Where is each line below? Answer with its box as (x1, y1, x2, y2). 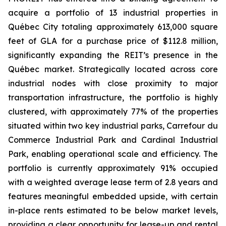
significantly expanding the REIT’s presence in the (8, 50, 218, 60)
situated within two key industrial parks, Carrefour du (8, 121, 218, 131)
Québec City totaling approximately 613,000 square (8, 22, 218, 32)
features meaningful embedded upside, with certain (8, 191, 218, 201)
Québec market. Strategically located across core (8, 64, 218, 74)
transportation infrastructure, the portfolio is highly (8, 92, 218, 102)
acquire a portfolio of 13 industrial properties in (8, 8, 218, 18)
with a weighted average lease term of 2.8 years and (8, 177, 218, 187)
